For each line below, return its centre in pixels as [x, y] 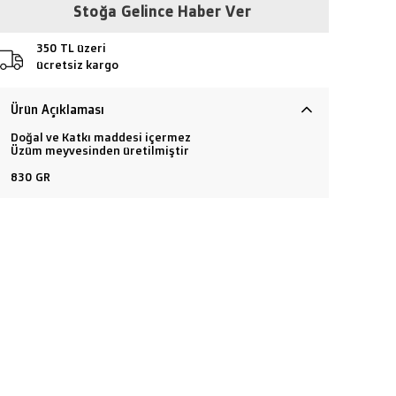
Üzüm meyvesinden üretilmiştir [100, 150]
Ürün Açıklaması [57, 109]
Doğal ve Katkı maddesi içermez [101, 137]
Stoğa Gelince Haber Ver [163, 11]
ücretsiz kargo [77, 65]
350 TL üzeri [71, 48]
